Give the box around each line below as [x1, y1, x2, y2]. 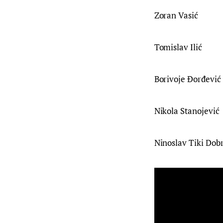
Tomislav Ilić [154, 41, 202, 53]
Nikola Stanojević [154, 105, 220, 117]
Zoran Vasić [154, 9, 199, 21]
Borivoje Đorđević [154, 73, 221, 85]
